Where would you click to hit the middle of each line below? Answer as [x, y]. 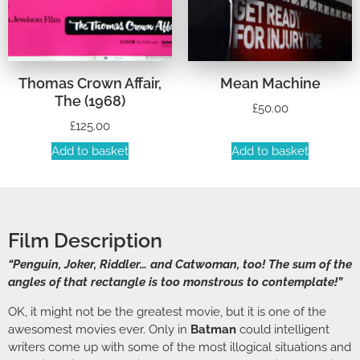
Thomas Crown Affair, [90, 83]
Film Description [85, 241]
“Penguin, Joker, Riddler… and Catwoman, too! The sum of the [180, 265]
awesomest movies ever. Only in [99, 329]
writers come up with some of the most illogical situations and [180, 347]
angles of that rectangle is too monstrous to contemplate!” [175, 282]
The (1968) [90, 100]
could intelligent [283, 329]
